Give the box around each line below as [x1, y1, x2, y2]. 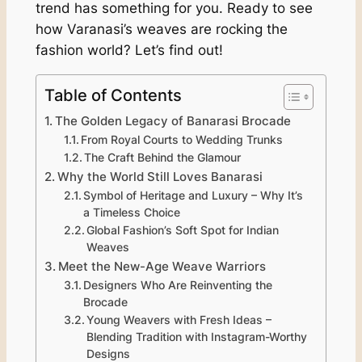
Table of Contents [44, 84, 182, 105]
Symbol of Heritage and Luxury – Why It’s [83, 188, 304, 202]
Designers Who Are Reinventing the [83, 278, 273, 292]
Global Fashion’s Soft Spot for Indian [86, 223, 280, 237]
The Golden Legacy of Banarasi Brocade [54, 112, 291, 128]
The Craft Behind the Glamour [84, 150, 242, 164]
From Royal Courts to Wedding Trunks [81, 133, 284, 146]
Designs [86, 347, 131, 360]
